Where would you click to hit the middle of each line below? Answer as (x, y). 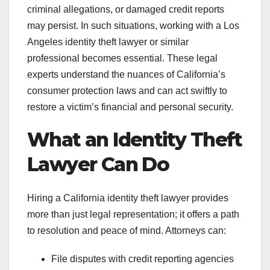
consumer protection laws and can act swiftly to (127, 90)
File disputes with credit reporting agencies (143, 259)
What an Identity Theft (135, 139)
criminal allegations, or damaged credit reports (126, 9)
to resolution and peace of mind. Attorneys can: (127, 231)
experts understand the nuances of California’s (126, 74)
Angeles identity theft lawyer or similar (108, 42)
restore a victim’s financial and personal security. (130, 107)
